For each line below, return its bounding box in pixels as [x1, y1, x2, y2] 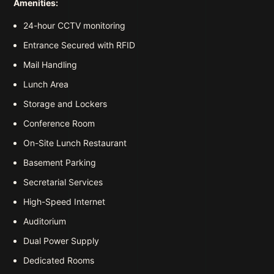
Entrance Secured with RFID [23, 40, 135, 51]
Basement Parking [23, 157, 96, 168]
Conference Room [23, 118, 95, 129]
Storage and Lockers [23, 98, 107, 109]
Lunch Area [23, 79, 68, 90]
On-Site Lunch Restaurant [23, 138, 127, 149]
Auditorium [23, 216, 66, 227]
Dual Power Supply [23, 235, 102, 246]
